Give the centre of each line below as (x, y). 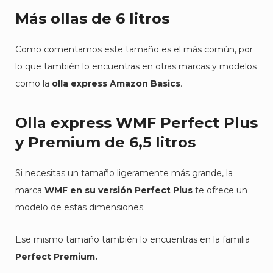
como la (34, 83)
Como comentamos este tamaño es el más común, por (134, 49)
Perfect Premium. (56, 257)
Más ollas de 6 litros (92, 19)
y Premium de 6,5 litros (105, 142)
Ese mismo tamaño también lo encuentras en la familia (133, 239)
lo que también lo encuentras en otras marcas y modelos (136, 66)
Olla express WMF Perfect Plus (136, 123)
